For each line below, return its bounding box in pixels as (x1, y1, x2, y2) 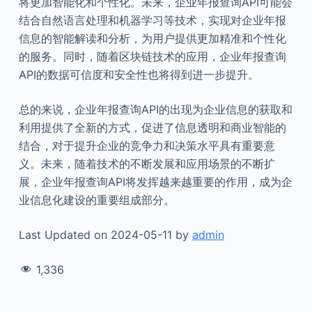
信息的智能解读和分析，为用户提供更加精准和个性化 (18, 31, 286, 45)
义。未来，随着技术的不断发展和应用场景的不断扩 (18, 156, 275, 171)
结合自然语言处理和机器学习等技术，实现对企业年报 (18, 13, 286, 27)
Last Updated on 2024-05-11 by (18, 227, 192, 242)
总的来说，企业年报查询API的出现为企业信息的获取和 (18, 102, 292, 116)
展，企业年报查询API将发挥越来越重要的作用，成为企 (18, 174, 292, 189)
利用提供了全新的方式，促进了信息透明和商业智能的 (18, 120, 286, 134)
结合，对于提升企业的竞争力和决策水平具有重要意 (18, 138, 275, 153)
